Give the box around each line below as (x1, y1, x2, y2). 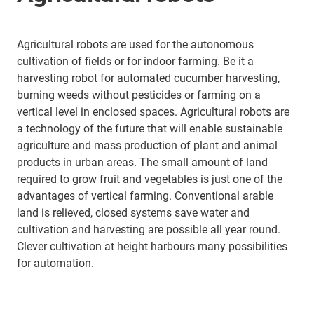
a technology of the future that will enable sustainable (17, 122, 282, 135)
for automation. (17, 257, 94, 270)
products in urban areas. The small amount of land (17, 156, 268, 169)
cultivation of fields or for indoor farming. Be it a (17, 55, 254, 68)
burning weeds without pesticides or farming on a (17, 88, 261, 102)
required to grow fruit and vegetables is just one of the (17, 172, 282, 186)
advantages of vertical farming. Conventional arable (17, 189, 273, 203)
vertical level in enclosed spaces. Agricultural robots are (17, 105, 289, 118)
